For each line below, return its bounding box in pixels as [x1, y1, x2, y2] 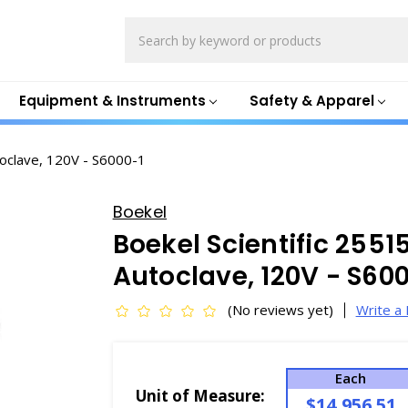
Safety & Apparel [249, 90, 374, 110]
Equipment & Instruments [18, 90, 206, 110]
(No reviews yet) [227, 301, 333, 319]
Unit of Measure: [135, 385, 265, 406]
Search [124, 17, 169, 36]
